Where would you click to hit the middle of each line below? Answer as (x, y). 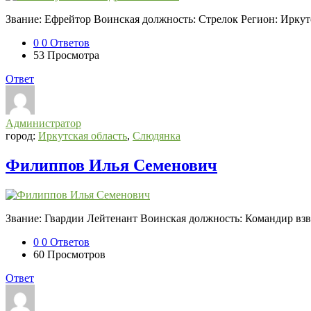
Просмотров (76, 254)
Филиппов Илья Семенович (111, 165)
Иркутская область (83, 135)
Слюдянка (157, 135)
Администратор (43, 123)
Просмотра (73, 55)
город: (22, 135)
